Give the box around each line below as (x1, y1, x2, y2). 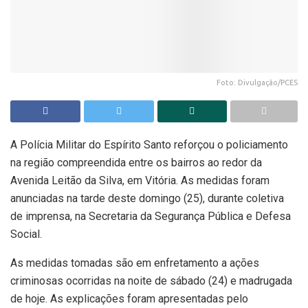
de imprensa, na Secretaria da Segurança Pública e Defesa (10, 209, 291, 223)
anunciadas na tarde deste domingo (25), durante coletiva (10, 191, 284, 205)
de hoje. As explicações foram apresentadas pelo (10, 291, 248, 305)
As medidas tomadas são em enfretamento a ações (10, 256, 259, 269)
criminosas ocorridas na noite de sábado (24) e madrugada (10, 274, 292, 287)
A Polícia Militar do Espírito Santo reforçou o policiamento (10, 137, 288, 151)
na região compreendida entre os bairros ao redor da (10, 155, 262, 169)
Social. (10, 227, 42, 241)
